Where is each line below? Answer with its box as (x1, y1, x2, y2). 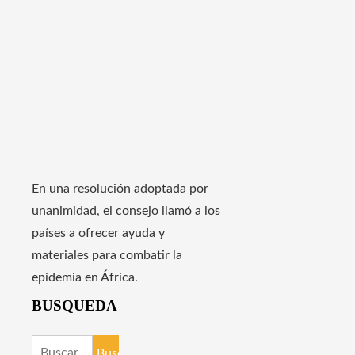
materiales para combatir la (32, 249, 182, 262)
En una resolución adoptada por (32, 182, 208, 196)
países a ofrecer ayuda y (32, 227, 165, 240)
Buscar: (31, 339, 73, 353)
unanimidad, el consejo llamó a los (32, 204, 220, 218)
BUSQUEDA (32, 297, 117, 315)
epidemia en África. (32, 271, 138, 284)
